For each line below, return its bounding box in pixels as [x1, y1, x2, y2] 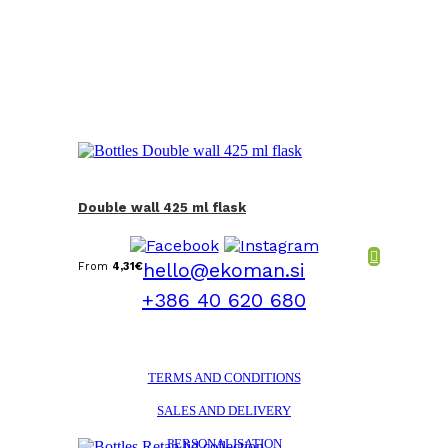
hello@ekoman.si [143, 257, 305, 282]
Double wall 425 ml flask [78, 199, 246, 215]
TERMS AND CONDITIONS [147, 369, 301, 385]
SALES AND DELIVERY [157, 402, 291, 418]
